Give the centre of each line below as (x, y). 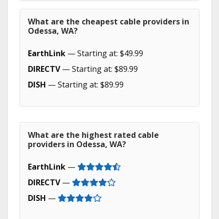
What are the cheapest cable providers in (109, 22)
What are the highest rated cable (93, 135)
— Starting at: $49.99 (104, 53)
